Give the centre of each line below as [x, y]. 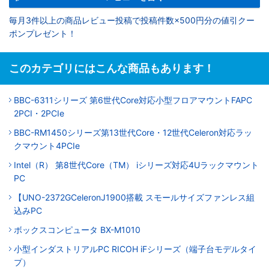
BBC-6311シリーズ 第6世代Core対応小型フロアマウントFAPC [133, 100]
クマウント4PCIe [47, 145]
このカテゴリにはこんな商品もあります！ [112, 68]
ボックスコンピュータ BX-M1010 [77, 229]
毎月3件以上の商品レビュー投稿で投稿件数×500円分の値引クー [132, 20]
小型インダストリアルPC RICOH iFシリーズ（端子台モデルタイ [135, 249]
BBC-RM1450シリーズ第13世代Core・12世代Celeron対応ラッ [133, 132]
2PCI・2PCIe [39, 113]
